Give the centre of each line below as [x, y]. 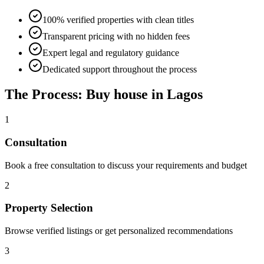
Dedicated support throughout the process [120, 70]
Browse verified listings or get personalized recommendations [119, 231]
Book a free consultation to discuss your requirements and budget [126, 165]
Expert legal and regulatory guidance [111, 53]
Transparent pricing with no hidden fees [116, 37]
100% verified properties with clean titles [118, 20]
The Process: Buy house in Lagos [104, 95]
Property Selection [49, 208]
